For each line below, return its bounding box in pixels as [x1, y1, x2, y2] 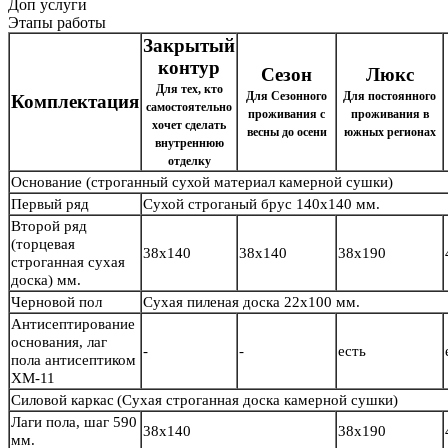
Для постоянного [343, 89, 436, 104]
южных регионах [343, 125, 436, 140]
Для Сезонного [246, 89, 327, 104]
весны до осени [246, 125, 327, 140]
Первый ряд [11, 196, 89, 213]
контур [158, 57, 220, 79]
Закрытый [143, 35, 235, 57]
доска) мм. [11, 272, 81, 289]
